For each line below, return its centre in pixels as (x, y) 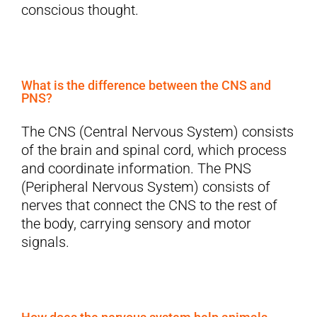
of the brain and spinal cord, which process (154, 150)
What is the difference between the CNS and (146, 86)
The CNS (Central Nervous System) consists (157, 132)
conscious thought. (80, 10)
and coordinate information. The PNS (136, 169)
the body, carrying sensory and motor (136, 224)
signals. (45, 242)
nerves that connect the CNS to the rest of (149, 206)
